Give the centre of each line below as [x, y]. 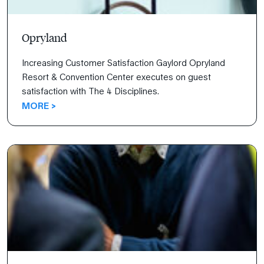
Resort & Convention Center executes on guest [116, 77]
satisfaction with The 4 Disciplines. [90, 91]
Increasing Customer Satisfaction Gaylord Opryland [123, 62]
